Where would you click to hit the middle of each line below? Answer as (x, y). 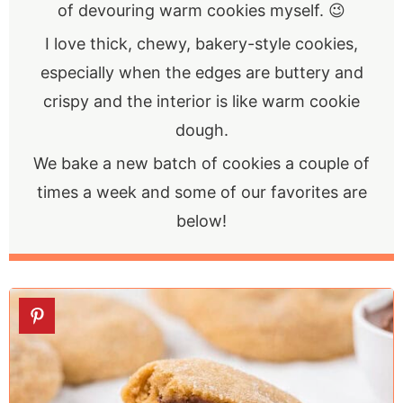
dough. (201, 130)
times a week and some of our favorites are (201, 193)
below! (201, 221)
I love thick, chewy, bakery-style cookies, (201, 44)
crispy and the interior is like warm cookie (201, 102)
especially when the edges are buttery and (201, 73)
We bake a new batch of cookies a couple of (201, 164)
